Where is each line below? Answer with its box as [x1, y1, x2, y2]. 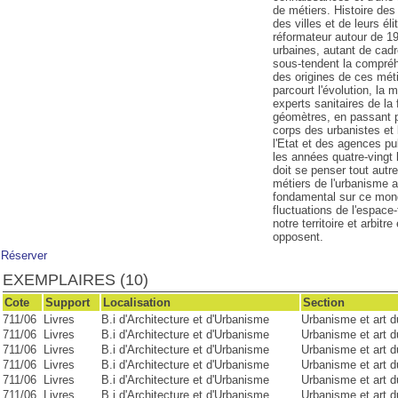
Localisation [102, 296, 171, 309]
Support [44, 296, 90, 309]
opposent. [273, 230, 324, 243]
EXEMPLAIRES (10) [2, 271, 148, 289]
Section [302, 296, 345, 309]
